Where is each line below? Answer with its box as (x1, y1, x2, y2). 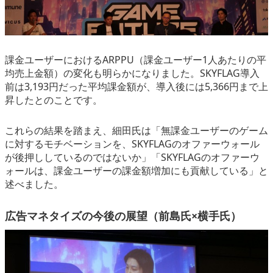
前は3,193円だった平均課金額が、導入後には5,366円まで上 (5, 79, 268, 93)
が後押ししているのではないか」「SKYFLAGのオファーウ (5, 151, 260, 165)
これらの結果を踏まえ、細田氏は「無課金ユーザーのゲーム (5, 124, 268, 138)
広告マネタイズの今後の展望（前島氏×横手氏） (5, 208, 241, 224)
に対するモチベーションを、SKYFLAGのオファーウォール (5, 137, 260, 151)
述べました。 (5, 177, 63, 191)
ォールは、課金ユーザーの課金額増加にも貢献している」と (5, 164, 268, 178)
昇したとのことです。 (5, 93, 102, 107)
